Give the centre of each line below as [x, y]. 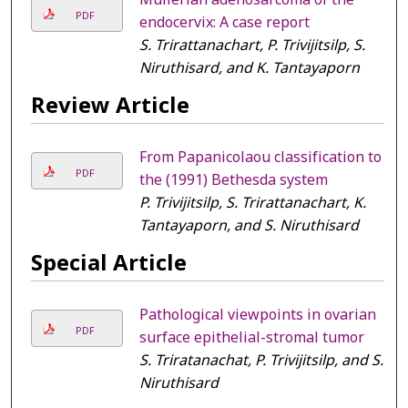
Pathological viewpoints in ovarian [257, 315]
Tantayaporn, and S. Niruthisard [249, 225]
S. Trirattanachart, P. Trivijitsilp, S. [252, 45]
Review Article [110, 106]
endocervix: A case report [224, 22]
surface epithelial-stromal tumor [251, 337]
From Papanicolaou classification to [260, 157]
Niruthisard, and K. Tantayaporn [249, 68]
